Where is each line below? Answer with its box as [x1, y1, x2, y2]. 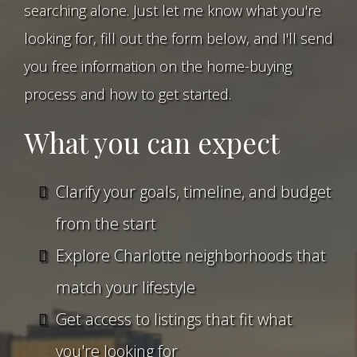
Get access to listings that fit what [56, 308, 292, 330]
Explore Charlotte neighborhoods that [56, 245, 326, 266]
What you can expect [24, 124, 280, 161]
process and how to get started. [24, 84, 231, 104]
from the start [56, 213, 156, 234]
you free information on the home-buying [24, 57, 292, 76]
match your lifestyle [56, 277, 195, 298]
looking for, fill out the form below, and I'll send [24, 29, 333, 48]
